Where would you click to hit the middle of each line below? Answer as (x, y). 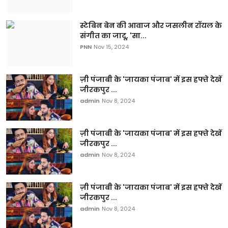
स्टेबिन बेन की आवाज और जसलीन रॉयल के (151, 25)
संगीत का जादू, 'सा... (113, 35)
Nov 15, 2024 (111, 47)
